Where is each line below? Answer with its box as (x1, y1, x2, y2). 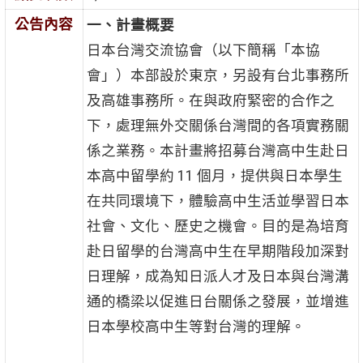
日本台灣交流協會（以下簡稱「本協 (86, 42, 320, 59)
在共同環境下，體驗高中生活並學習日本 (86, 193, 349, 210)
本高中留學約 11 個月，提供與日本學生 (86, 168, 343, 185)
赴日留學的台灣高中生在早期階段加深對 (86, 243, 349, 260)
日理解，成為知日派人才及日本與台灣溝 (86, 268, 349, 285)
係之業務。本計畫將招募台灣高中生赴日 (86, 143, 349, 160)
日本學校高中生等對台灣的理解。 (86, 318, 305, 335)
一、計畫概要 (86, 17, 174, 34)
